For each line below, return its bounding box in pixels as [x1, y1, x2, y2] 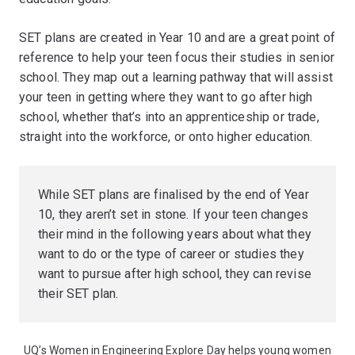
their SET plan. [38, 285, 119, 301]
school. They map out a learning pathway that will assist [19, 69, 333, 85]
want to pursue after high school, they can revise [38, 265, 311, 281]
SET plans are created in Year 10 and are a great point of [19, 29, 336, 45]
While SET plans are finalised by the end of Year [38, 186, 309, 202]
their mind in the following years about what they [38, 226, 311, 242]
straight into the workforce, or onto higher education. [19, 128, 313, 144]
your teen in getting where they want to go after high [19, 89, 313, 105]
